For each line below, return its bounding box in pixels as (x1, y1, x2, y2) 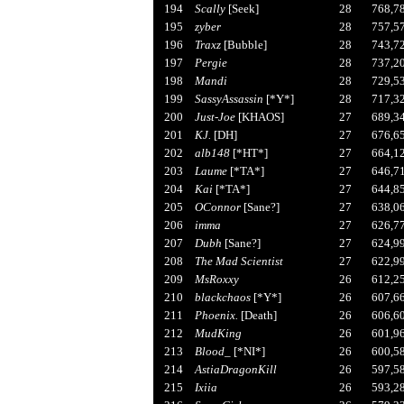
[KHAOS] (234, 109, 284, 124)
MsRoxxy (194, 271, 239, 286)
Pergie (194, 55, 227, 69)
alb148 (194, 145, 230, 160)
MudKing (194, 326, 242, 340)
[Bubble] (220, 37, 267, 51)
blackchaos (194, 289, 251, 304)
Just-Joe (194, 109, 235, 124)
